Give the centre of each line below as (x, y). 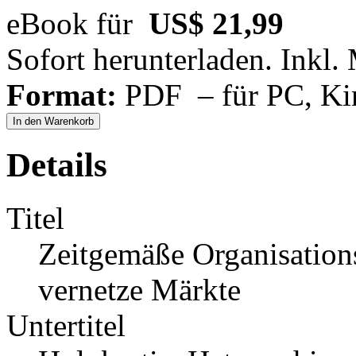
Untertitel (66, 326)
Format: (62, 95)
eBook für (77, 24)
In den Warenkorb (53, 122)
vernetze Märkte (139, 290)
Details (57, 165)
